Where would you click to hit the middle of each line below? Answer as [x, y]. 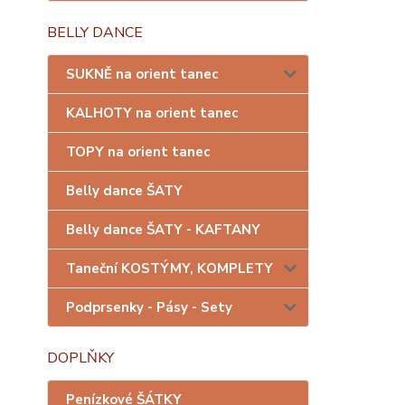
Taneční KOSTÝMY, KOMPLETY [170, 268]
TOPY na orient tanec [138, 152]
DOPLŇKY [80, 358]
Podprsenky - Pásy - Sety [149, 307]
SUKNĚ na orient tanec [142, 74]
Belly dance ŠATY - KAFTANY [163, 230]
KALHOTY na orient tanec [152, 113]
